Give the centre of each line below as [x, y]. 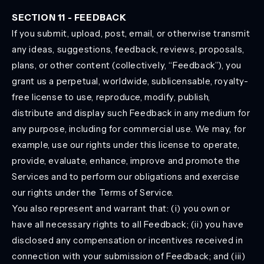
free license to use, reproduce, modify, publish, [111, 97]
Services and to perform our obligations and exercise [126, 176]
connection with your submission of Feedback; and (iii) [129, 256]
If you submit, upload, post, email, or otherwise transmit [131, 33]
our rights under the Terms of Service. [93, 192]
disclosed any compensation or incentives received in [128, 240]
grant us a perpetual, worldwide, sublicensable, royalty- [130, 81]
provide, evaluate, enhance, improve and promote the [126, 161]
